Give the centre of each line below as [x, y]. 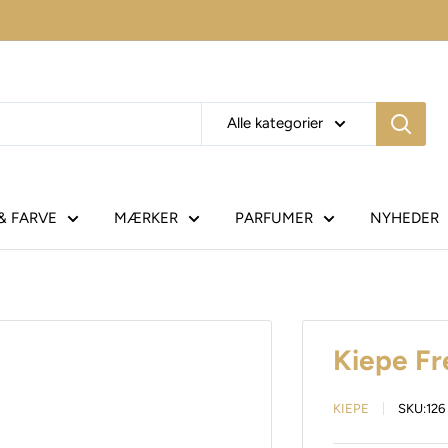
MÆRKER [146, 217]
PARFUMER [274, 217]
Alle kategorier [275, 122]
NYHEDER [404, 217]
